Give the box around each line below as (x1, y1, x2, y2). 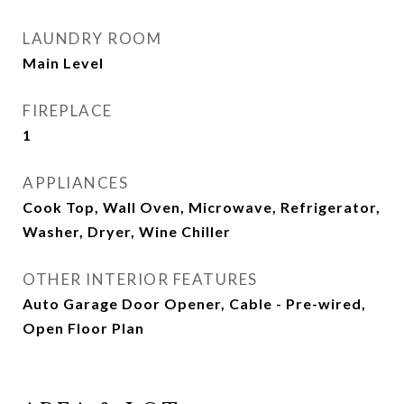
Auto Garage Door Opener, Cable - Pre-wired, (23, 295, 366, 312)
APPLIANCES (23, 173, 128, 192)
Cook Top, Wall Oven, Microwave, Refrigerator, (23, 198, 381, 216)
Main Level (23, 54, 104, 71)
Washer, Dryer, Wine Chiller (23, 223, 231, 240)
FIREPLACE (23, 101, 113, 120)
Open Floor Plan (23, 319, 144, 336)
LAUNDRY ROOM (23, 29, 161, 48)
